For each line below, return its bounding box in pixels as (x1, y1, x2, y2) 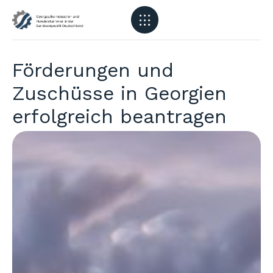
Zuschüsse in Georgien (12, 82, 227, 105)
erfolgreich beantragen (12, 105, 227, 128)
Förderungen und (12, 58, 174, 82)
